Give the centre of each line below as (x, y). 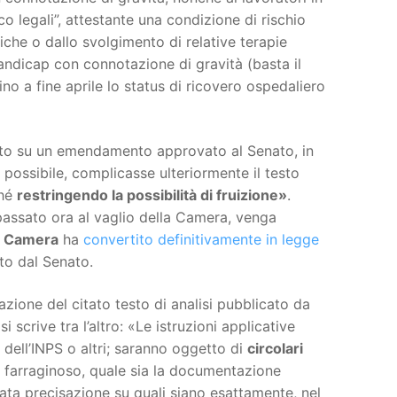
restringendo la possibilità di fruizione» (152, 195)
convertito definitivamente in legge (201, 240)
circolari (275, 348)
